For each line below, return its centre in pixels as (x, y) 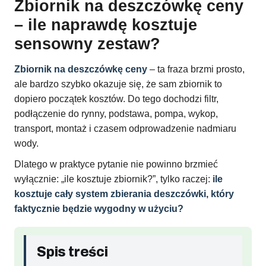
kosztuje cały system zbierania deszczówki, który (124, 194)
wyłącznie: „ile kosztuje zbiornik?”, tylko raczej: (113, 179)
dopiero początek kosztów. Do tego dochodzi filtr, (116, 99)
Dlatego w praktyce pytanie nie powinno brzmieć (116, 164)
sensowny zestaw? (87, 44)
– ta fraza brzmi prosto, (196, 69)
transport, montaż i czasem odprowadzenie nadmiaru (125, 129)
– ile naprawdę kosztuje (106, 25)
